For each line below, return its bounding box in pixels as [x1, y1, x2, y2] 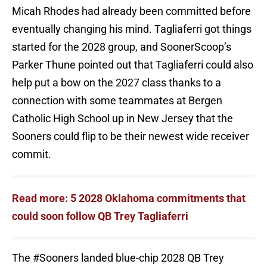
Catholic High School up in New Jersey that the [12, 112, 233, 125]
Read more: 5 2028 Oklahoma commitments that [12, 192, 246, 205]
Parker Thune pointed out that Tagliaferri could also [12, 58, 253, 72]
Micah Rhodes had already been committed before [12, 5, 251, 18]
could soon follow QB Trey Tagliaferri [12, 210, 188, 223]
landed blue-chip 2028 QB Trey [79, 252, 224, 265]
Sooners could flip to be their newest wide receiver [12, 130, 249, 143]
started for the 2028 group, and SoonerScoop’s [12, 41, 231, 54]
